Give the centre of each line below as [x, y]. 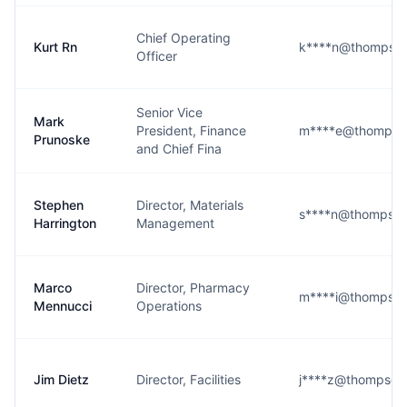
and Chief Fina [179, 149]
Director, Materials [190, 205]
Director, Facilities [189, 379]
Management [175, 223]
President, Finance [191, 130]
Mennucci [63, 306]
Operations [169, 306]
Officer [157, 56]
